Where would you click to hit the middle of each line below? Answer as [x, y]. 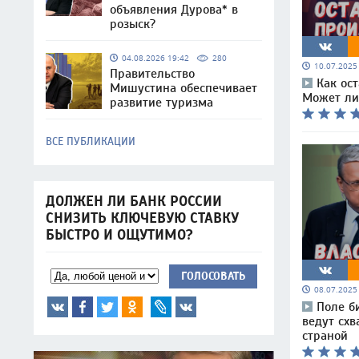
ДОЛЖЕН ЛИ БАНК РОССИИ [134, 202]
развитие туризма [161, 103]
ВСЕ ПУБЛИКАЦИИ [91, 141]
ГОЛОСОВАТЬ [213, 276]
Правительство [152, 74]
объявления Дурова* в [174, 10]
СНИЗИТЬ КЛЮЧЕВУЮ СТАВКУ [142, 218]
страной [325, 335]
